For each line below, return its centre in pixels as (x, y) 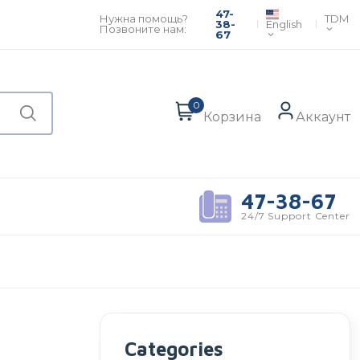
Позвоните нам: (145, 29)
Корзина (232, 117)
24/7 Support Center (295, 216)
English (284, 24)
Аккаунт (323, 117)
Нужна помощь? (144, 19)
